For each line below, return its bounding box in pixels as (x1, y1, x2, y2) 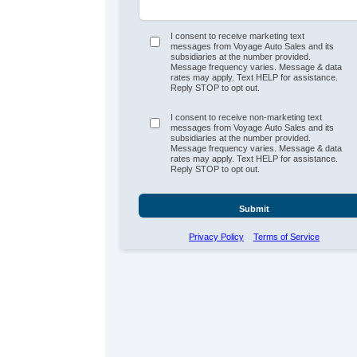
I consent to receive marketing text (171, 31, 305, 41)
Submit (238, 204, 269, 214)
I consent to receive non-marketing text (171, 112, 323, 123)
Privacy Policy (188, 231, 244, 241)
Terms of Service (253, 231, 320, 241)
